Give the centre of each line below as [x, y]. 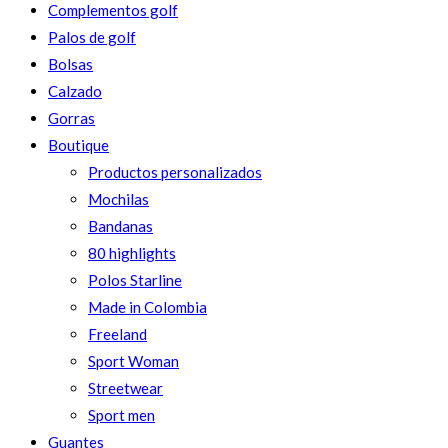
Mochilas [118, 198]
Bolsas [70, 63]
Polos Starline [135, 279]
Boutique [78, 144]
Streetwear [125, 387]
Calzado [75, 90]
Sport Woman [133, 360]
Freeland [117, 333]
